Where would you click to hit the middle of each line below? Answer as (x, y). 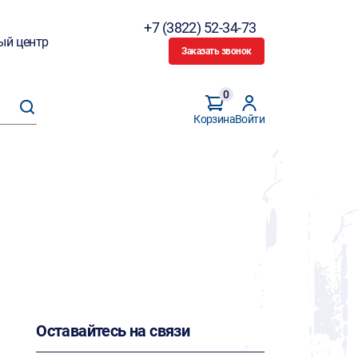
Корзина (214, 119)
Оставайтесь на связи (113, 331)
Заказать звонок (217, 51)
